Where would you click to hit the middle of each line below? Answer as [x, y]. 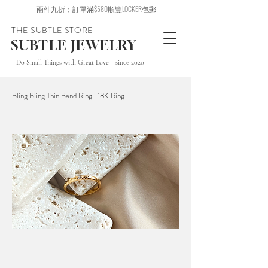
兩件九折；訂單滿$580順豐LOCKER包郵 [96, 9]
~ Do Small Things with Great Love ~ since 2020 [78, 62]
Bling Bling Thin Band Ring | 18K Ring [68, 95]
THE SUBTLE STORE [52, 30]
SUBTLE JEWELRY [74, 45]
